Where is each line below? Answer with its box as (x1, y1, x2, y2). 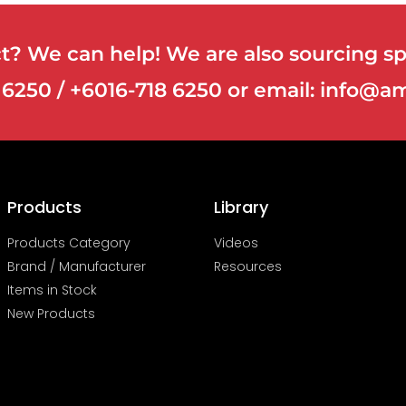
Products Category (7, 234, 130, 253)
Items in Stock (7, 281, 97, 300)
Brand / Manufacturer (7, 257, 146, 276)
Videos (214, 234, 258, 253)
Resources (214, 257, 282, 276)
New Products (7, 304, 95, 324)
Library (214, 196, 268, 219)
